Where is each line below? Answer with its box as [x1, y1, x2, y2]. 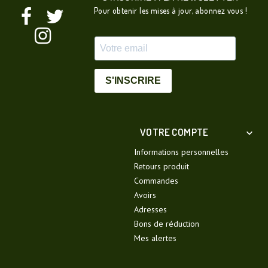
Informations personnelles [134, 146, 229, 157]
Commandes [134, 175, 178, 186]
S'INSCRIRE [105, 75, 162, 86]
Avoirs [134, 189, 156, 200]
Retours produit [134, 160, 189, 172]
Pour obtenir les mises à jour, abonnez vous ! [94, 5, 248, 16]
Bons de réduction [134, 218, 199, 229]
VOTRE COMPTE [140, 125, 209, 138]
